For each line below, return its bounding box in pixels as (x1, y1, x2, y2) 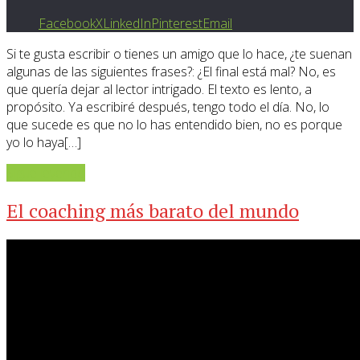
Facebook (39, 14, 96, 32)
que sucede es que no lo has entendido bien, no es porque (6, 115, 342, 133)
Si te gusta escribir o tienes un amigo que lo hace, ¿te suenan (6, 44, 352, 63)
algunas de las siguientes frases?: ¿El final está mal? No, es (6, 62, 336, 80)
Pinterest (151, 14, 202, 32)
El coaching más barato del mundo (6, 197, 299, 223)
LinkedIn (103, 14, 151, 32)
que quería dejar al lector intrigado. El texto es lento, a (6, 80, 312, 98)
